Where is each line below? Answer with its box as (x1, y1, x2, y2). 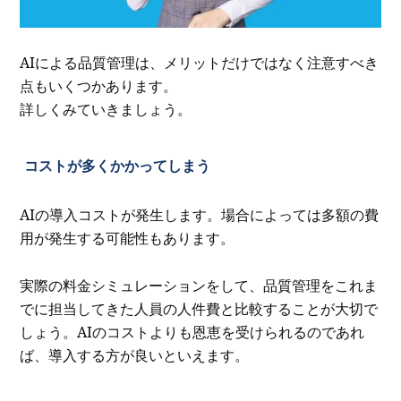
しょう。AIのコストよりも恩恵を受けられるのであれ (20, 321, 365, 342)
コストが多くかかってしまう (23, 156, 210, 176)
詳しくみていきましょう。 (20, 99, 192, 120)
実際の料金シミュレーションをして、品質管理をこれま (20, 275, 379, 295)
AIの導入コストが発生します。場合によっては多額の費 (20, 204, 380, 225)
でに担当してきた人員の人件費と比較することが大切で (20, 298, 379, 319)
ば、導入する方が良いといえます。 (20, 345, 250, 365)
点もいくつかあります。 (20, 76, 178, 97)
